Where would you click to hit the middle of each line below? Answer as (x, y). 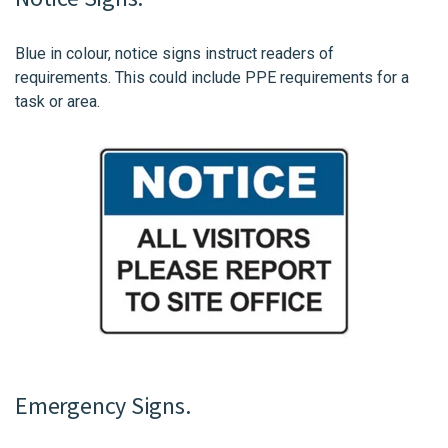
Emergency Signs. (103, 406)
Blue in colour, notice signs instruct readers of (174, 53)
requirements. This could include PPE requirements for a (212, 77)
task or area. (57, 101)
